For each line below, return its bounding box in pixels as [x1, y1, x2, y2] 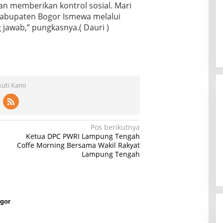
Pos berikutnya [91, 122, 140, 132]
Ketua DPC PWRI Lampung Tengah [26, 131, 140, 141]
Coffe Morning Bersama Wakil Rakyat [17, 140, 140, 150]
